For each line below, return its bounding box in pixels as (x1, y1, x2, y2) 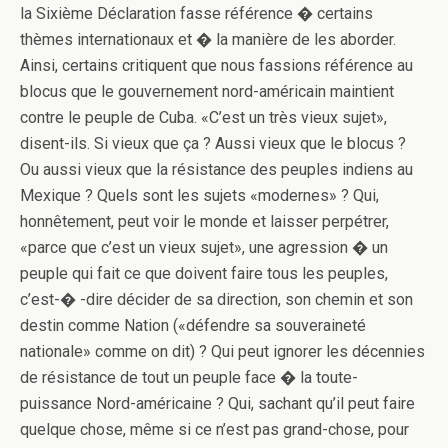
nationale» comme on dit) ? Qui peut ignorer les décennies (20, 342, 425, 361)
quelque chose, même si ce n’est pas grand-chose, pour (20, 420, 409, 439)
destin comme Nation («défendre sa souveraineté (20, 316, 366, 335)
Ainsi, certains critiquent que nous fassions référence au (20, 56, 413, 75)
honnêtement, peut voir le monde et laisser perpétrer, (20, 212, 389, 231)
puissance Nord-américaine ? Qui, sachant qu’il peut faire (20, 394, 415, 413)
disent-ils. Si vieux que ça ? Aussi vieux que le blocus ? (20, 134, 406, 153)
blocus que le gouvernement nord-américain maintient (20, 82, 394, 101)
